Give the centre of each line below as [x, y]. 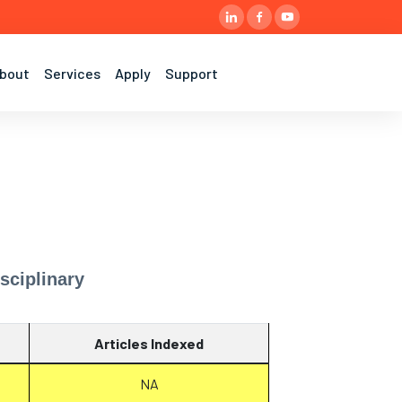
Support [192, 73]
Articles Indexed [149, 343]
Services [72, 73]
